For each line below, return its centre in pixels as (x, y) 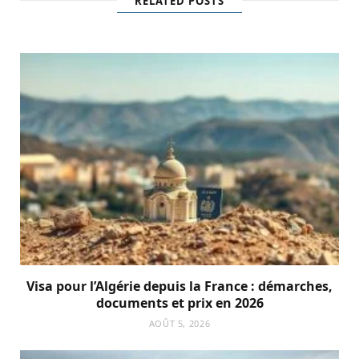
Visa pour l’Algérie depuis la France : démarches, (179, 286)
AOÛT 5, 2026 (179, 323)
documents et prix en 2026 (179, 303)
